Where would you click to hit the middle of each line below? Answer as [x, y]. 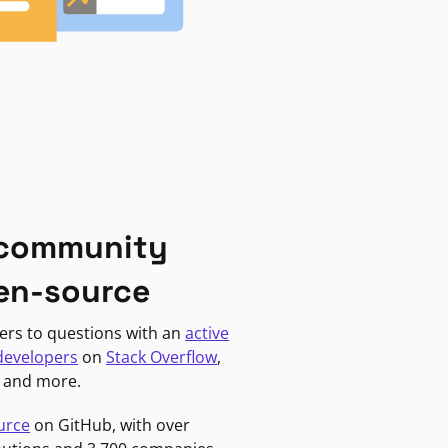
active [207, 332]
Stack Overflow [162, 356]
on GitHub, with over [110, 424]
